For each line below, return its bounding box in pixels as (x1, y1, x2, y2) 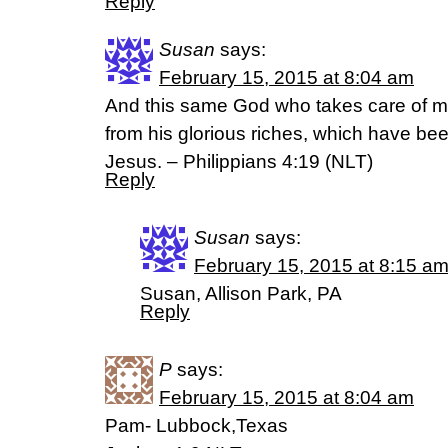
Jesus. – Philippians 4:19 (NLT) (105, 151, 373, 172)
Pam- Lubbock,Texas (105, 415, 288, 436)
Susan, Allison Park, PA (140, 283, 342, 304)
